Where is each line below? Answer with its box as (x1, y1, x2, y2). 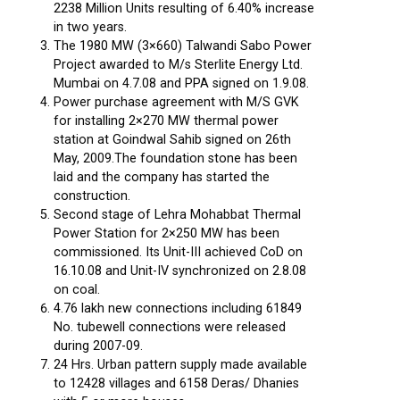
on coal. (54, 282, 100, 297)
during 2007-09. (54, 338, 143, 354)
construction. (54, 188, 130, 204)
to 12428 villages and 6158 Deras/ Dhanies (54, 376, 299, 391)
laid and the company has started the (54, 170, 270, 185)
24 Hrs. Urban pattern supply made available (54, 357, 307, 372)
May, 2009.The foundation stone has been (54, 151, 297, 166)
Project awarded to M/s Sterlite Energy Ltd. (54, 57, 303, 72)
